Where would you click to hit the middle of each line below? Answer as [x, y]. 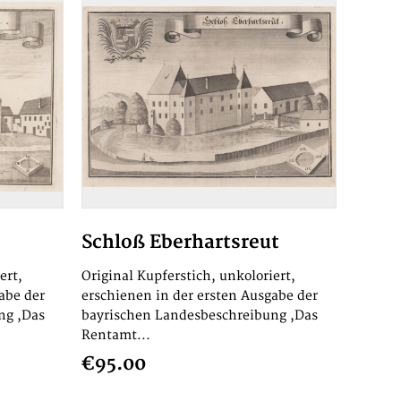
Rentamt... [116, 335]
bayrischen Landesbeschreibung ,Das [200, 316]
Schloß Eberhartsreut [180, 242]
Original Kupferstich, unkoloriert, [188, 276]
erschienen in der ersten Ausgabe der [200, 296]
